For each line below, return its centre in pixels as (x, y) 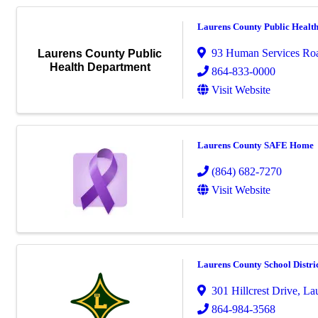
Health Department (100, 67)
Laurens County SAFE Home (256, 146)
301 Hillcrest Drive (254, 291)
